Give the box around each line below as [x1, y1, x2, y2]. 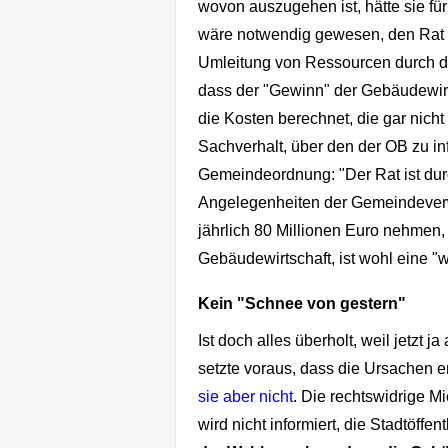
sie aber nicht [198, 388, 293, 406]
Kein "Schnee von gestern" [198, 295, 406, 313]
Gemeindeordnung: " [198, 165, 345, 183]
